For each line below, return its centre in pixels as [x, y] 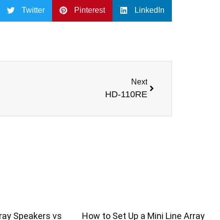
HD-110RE [126, 94]
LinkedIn [150, 10]
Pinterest [90, 10]
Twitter [33, 10]
